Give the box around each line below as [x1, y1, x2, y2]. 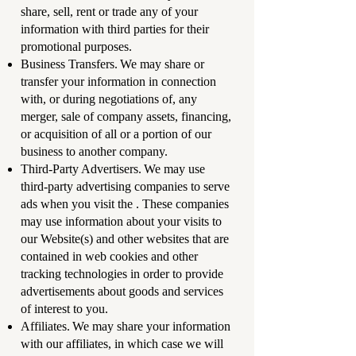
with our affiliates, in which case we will [21, 337, 223, 350]
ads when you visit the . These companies [21, 197, 229, 211]
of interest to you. [21, 302, 114, 315]
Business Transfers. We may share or [21, 57, 204, 71]
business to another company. [21, 145, 171, 158]
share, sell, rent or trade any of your [21, 5, 198, 18]
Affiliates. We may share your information [21, 319, 230, 333]
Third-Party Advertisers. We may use [21, 162, 205, 176]
